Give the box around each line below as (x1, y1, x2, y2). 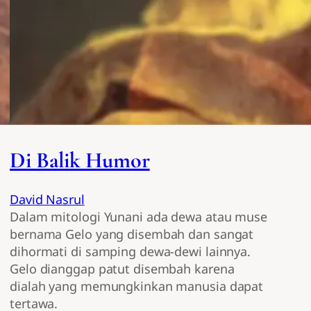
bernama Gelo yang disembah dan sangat (10, 226, 254, 243)
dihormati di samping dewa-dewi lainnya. (10, 243, 251, 260)
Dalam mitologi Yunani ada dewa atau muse (10, 208, 267, 226)
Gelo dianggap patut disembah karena (10, 260, 235, 278)
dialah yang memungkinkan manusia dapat (10, 278, 264, 295)
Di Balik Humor (10, 146, 150, 174)
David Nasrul (10, 191, 85, 208)
